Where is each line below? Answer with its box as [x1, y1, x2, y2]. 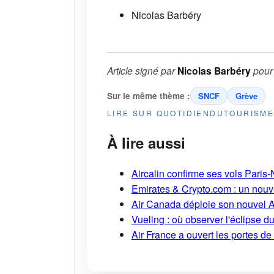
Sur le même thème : [107, 89, 190, 102]
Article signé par [107, 63, 177, 77]
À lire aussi [107, 131, 185, 153]
